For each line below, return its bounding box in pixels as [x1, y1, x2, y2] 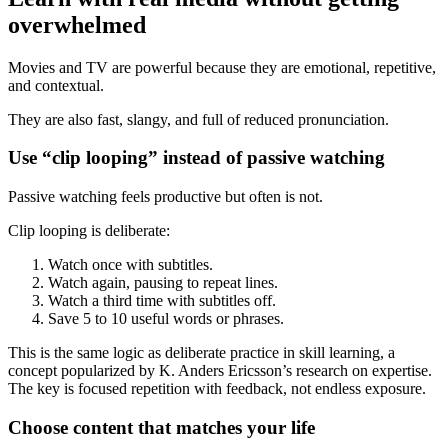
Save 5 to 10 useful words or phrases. [48, 310, 284, 328]
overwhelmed [8, 11, 146, 38]
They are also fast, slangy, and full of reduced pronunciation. [8, 110, 389, 128]
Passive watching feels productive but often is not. [8, 188, 323, 206]
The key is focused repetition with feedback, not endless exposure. [8, 380, 426, 398]
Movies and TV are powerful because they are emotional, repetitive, [8, 58, 436, 76]
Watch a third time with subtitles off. [48, 292, 276, 310]
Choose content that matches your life [8, 416, 315, 438]
